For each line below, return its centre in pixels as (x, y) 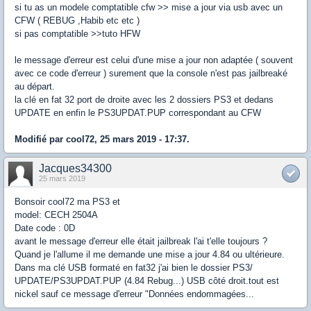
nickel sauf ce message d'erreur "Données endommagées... (134, 294)
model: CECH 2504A (56, 215)
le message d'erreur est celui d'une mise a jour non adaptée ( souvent (154, 60)
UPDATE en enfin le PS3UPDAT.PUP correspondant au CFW (139, 113)
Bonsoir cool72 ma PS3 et (67, 202)
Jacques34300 (75, 168)
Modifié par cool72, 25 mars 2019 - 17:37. (102, 139)
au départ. (35, 86)
